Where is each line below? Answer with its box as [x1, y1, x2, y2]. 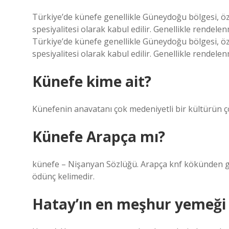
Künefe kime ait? [32, 72, 151, 91]
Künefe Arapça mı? [32, 127, 165, 146]
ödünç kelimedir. [32, 171, 95, 182]
